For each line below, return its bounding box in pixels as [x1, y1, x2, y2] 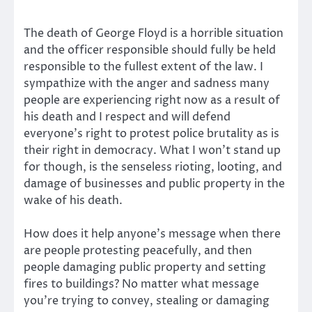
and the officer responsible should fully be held [24, 42, 276, 58]
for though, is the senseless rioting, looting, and [24, 159, 282, 175]
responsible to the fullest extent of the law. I [24, 58, 263, 75]
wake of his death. [24, 192, 123, 208]
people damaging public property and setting [24, 259, 266, 275]
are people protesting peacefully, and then [24, 242, 252, 258]
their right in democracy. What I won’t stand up [24, 142, 281, 158]
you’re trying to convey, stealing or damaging [24, 292, 270, 309]
